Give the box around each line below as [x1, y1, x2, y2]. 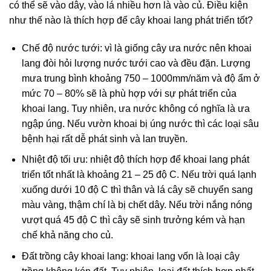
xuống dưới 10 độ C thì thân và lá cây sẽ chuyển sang [21, 184, 253, 195]
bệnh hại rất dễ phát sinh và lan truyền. [21, 133, 188, 144]
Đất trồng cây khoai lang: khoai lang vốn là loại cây [21, 250, 240, 261]
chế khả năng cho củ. [21, 230, 113, 241]
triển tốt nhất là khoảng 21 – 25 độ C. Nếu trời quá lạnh [21, 169, 256, 180]
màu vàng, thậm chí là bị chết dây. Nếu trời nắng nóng [21, 200, 252, 211]
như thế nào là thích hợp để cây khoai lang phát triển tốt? [9, 15, 253, 25]
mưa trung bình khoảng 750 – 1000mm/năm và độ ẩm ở [21, 73, 260, 83]
